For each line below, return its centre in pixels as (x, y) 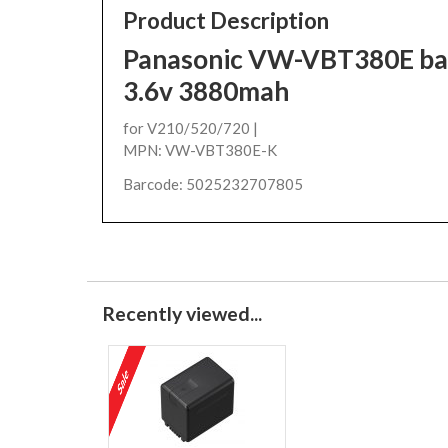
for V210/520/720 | (190, 128)
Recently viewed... (182, 314)
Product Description (226, 20)
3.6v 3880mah (206, 90)
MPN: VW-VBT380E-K (200, 150)
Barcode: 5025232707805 (213, 184)
